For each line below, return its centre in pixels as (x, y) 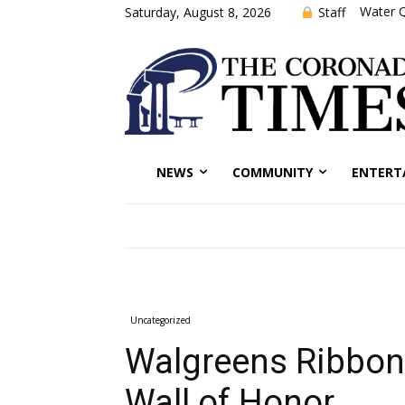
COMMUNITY (273, 172)
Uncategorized (160, 320)
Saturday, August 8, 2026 (198, 12)
